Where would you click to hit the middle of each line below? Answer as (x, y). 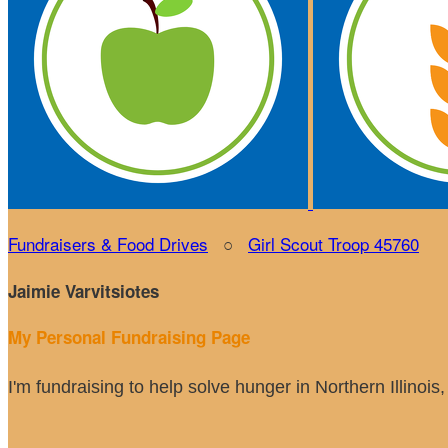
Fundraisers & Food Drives (108, 243)
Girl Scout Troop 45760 (333, 243)
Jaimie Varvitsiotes (83, 290)
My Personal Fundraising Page (129, 337)
